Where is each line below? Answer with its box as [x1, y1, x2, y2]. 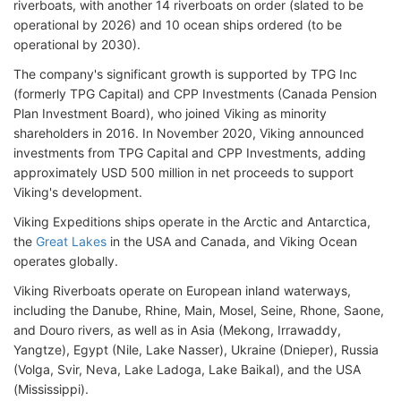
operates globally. [13, 253, 118, 269]
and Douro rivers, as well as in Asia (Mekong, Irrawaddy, [13, 322, 341, 338]
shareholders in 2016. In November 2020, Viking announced [13, 125, 364, 141]
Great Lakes [36, 234, 107, 250]
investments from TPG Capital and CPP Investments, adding [13, 145, 366, 161]
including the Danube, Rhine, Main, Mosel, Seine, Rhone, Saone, [13, 303, 384, 319]
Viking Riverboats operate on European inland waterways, [13, 283, 351, 299]
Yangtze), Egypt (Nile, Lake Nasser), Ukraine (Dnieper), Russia [13, 342, 379, 358]
